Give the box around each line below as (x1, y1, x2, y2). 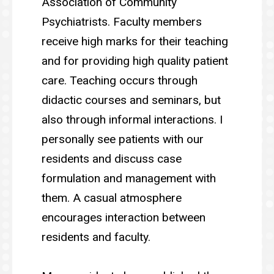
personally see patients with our (42, 131, 204, 146)
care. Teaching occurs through (42, 73, 198, 87)
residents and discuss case (42, 151, 182, 166)
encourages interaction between (42, 210, 206, 224)
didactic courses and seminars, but (42, 92, 221, 107)
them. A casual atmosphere (42, 190, 182, 205)
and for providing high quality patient (42, 53, 228, 68)
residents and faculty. (42, 229, 154, 244)
